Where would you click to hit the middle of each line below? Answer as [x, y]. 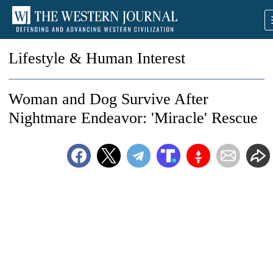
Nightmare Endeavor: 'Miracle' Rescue [133, 118]
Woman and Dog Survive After [108, 99]
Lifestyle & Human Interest [97, 58]
